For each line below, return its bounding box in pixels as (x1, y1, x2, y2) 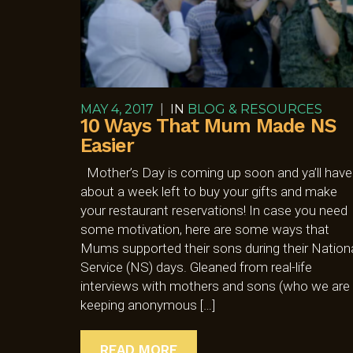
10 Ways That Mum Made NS (80, 113, 336, 137)
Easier (80, 133, 134, 157)
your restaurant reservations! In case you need (80, 202, 347, 218)
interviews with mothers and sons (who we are (80, 277, 350, 294)
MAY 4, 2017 (80, 101, 154, 117)
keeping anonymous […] (80, 296, 215, 313)
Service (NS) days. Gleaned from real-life (80, 258, 312, 275)
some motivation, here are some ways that (80, 221, 329, 237)
